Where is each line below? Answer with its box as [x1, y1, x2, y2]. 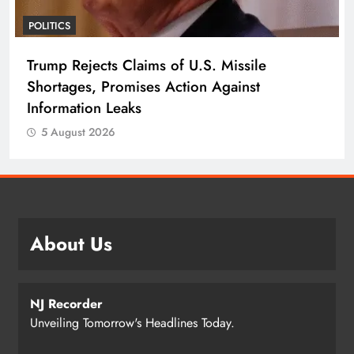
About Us [30, 229, 112, 258]
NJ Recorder [30, 294, 103, 313]
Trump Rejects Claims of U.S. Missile [27, 54, 266, 76]
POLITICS [28, 17, 70, 33]
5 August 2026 [41, 123, 115, 140]
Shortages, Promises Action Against [27, 75, 260, 97]
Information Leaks [27, 96, 141, 119]
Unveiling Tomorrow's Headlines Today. [30, 313, 235, 332]
